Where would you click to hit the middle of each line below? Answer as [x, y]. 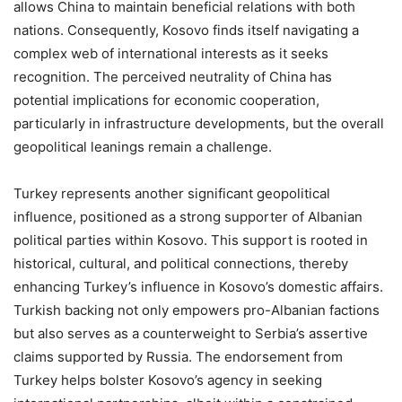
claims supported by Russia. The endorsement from [178, 356]
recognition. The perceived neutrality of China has [173, 76]
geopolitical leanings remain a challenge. [143, 146]
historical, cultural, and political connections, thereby [181, 263]
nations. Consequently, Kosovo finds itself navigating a [186, 30]
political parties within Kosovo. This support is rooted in [191, 240]
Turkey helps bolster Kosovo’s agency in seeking [168, 380]
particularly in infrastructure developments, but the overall [199, 123]
